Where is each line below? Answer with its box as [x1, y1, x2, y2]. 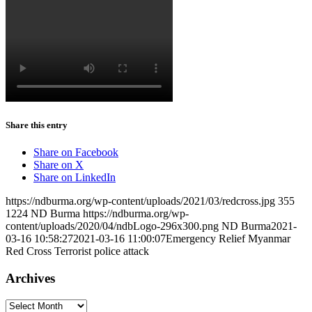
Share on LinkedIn [33, 171, 116, 184]
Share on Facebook [33, 146, 118, 159]
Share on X [33, 159, 84, 171]
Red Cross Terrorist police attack [6, 245, 149, 258]
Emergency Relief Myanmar [166, 233, 290, 245]
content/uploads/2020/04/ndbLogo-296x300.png [6, 220, 219, 233]
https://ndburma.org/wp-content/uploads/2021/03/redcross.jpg [6, 195, 275, 208]
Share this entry [6, 119, 68, 130]
